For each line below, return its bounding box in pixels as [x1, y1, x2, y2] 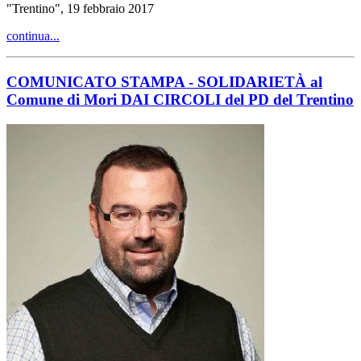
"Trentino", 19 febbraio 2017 [6, 2, 154, 16]
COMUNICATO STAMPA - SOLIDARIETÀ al [6, 73, 322, 90]
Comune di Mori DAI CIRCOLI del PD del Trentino [6, 90, 354, 108]
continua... [6, 29, 60, 44]
